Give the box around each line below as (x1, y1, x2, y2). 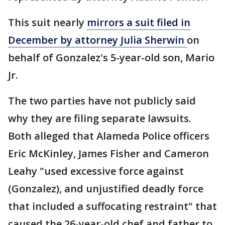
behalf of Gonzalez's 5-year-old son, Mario (8, 51, 214, 64)
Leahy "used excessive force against (8, 164, 184, 178)
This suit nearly (8, 16, 87, 29)
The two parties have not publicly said (8, 94, 196, 107)
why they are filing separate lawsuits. (8, 111, 191, 125)
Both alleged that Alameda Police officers (8, 129, 209, 143)
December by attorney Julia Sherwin (8, 33, 187, 47)
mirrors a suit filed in (87, 16, 190, 29)
